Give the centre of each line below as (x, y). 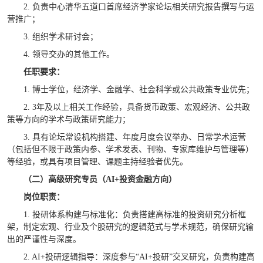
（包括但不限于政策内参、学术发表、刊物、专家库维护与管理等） (130, 149)
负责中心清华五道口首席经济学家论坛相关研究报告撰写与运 (143, 7)
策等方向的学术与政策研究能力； (68, 119)
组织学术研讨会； (65, 37)
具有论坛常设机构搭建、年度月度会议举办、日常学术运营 (139, 137)
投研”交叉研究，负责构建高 (203, 257)
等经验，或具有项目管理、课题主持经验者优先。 (97, 161)
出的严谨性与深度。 (44, 239)
